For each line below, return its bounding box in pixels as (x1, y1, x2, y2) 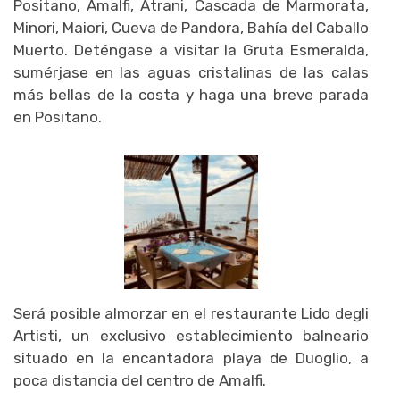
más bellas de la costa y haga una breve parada (13, 85, 369, 104)
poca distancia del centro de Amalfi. (13, 371, 266, 389)
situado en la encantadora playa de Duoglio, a (13, 348, 369, 367)
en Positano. (13, 107, 102, 126)
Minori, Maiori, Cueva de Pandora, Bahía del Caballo (13, 18, 369, 37)
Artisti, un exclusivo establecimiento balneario (13, 326, 369, 345)
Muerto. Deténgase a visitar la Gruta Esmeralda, (13, 40, 369, 59)
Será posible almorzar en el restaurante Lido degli (13, 304, 369, 322)
